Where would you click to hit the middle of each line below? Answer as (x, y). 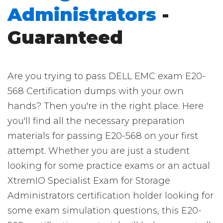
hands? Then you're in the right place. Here (106, 106)
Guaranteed (65, 37)
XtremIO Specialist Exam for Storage (89, 181)
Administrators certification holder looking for (111, 196)
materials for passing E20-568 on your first (103, 136)
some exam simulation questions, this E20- (105, 211)
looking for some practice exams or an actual (109, 166)
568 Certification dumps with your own (96, 91)
